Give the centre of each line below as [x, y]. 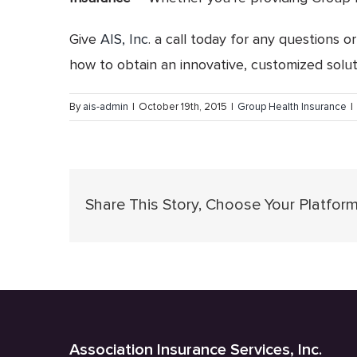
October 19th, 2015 [183, 106]
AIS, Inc [124, 39]
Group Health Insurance [292, 106]
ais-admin [106, 106]
